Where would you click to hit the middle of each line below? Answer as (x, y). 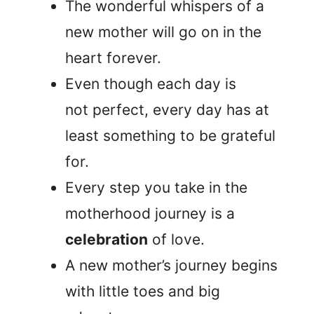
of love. (176, 239)
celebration (107, 239)
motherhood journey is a (150, 213)
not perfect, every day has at (167, 109)
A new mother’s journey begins (171, 265)
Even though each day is (151, 83)
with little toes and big (143, 291)
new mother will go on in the (163, 32)
